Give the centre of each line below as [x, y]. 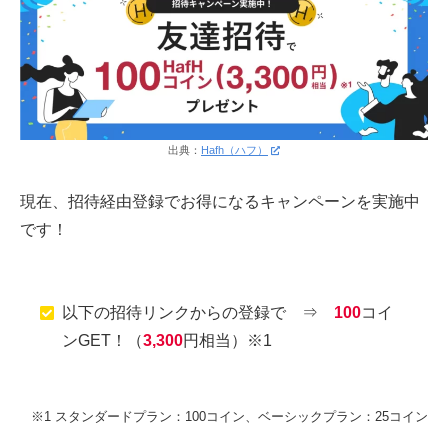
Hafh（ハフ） [234, 149]
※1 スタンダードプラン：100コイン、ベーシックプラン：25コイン [229, 417]
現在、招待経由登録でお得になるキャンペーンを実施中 [220, 202]
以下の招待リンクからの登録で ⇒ [198, 312]
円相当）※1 [228, 340]
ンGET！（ [103, 340]
